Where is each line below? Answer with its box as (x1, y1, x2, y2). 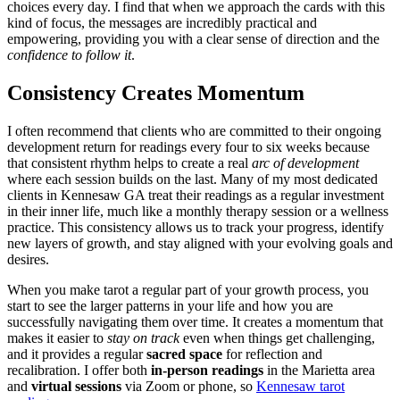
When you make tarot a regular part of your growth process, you (7, 282, 369, 298)
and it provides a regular (7, 346, 146, 362)
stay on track (107, 330, 179, 346)
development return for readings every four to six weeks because (7, 139, 370, 155)
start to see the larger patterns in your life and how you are (7, 298, 333, 314)
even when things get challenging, (179, 330, 375, 346)
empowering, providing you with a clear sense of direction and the (7, 31, 379, 47)
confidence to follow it (7, 47, 131, 63)
